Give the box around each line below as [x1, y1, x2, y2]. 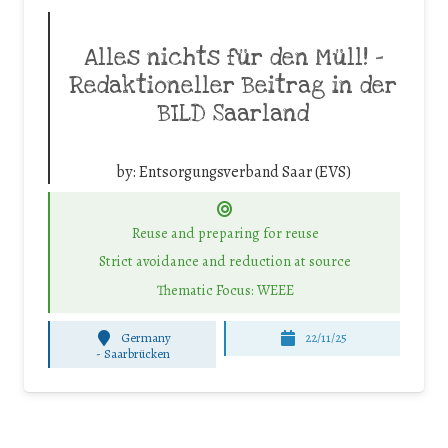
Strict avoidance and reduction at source [99, 251, 351, 272]
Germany [121, 329, 172, 347]
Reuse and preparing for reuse [131, 222, 319, 243]
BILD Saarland [157, 99, 309, 130]
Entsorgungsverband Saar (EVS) [138, 161, 351, 184]
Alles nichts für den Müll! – [83, 43, 383, 74]
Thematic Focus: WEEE [156, 279, 294, 300]
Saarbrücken [103, 344, 170, 362]
